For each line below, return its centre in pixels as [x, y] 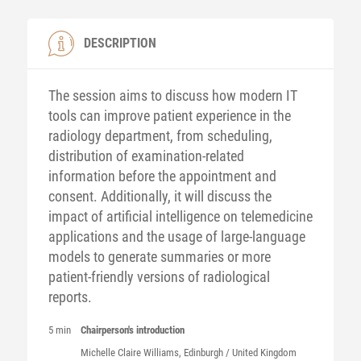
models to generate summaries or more [159, 257]
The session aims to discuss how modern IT [172, 95]
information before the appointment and [162, 176]
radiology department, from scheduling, [160, 136]
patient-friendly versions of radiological [159, 277]
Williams [161, 353]
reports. [70, 297]
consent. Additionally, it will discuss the [160, 196]
